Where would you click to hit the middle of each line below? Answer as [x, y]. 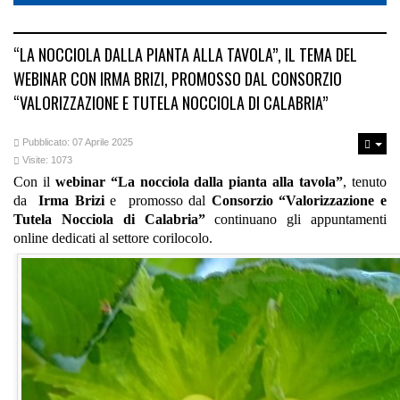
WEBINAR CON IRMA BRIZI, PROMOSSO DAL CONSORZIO [178, 79]
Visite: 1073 [47, 160]
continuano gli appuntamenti [301, 219]
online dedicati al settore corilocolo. [113, 238]
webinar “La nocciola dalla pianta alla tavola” [199, 182]
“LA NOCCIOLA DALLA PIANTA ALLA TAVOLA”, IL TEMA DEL [185, 54]
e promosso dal [158, 200]
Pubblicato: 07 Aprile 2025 [78, 142]
